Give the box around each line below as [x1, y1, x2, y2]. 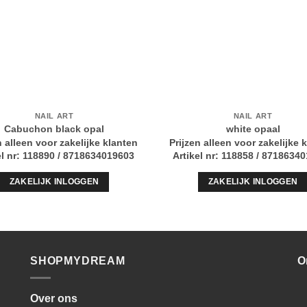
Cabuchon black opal [4, 123, 104, 134]
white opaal [225, 123, 280, 134]
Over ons [30, 292, 77, 304]
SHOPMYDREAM [30, 255, 125, 267]
